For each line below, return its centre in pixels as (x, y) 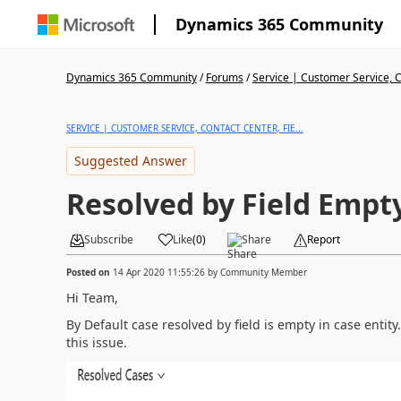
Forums (224, 77)
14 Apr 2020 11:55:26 (158, 272)
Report (323, 239)
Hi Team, (92, 297)
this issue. (98, 342)
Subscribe (108, 239)
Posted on (89, 272)
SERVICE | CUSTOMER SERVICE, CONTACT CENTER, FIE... (184, 128)
